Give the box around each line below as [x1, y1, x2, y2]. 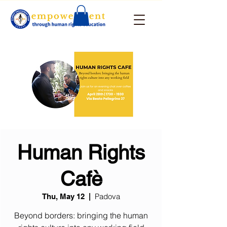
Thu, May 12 [42, 192, 85, 201]
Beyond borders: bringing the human [14, 210, 148, 220]
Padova [95, 192, 120, 201]
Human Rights [17, 141, 145, 164]
